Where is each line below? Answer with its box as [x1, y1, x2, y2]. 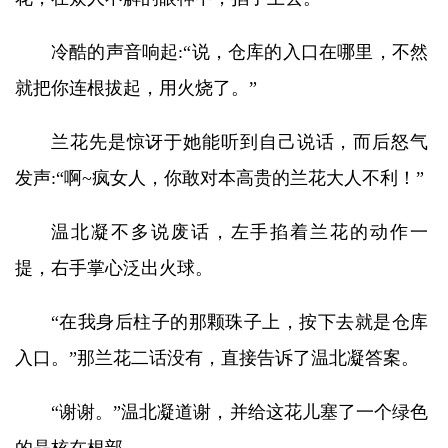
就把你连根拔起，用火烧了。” [15, 78, 257, 98]
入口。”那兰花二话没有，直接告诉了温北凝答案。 [15, 348, 419, 368]
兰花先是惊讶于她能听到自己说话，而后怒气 [51, 132, 428, 152]
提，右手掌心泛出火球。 [15, 258, 213, 278]
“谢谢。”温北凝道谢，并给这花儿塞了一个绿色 [51, 402, 428, 422]
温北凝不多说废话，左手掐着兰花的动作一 [51, 222, 428, 242]
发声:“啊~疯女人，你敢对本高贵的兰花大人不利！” [15, 168, 424, 188]
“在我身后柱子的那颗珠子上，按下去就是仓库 [51, 312, 428, 332]
